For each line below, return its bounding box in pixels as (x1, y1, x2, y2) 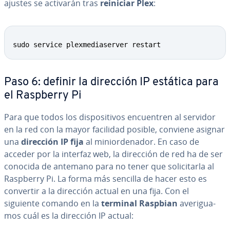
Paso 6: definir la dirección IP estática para (4, 76, 219, 88)
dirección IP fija (21, 136, 84, 147)
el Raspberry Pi (4, 90, 82, 102)
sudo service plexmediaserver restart (13, 41, 161, 49)
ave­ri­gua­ (178, 198, 216, 209)
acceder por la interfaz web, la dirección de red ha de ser (4, 148, 223, 160)
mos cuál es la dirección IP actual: (4, 210, 133, 221)
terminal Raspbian (101, 198, 178, 209)
